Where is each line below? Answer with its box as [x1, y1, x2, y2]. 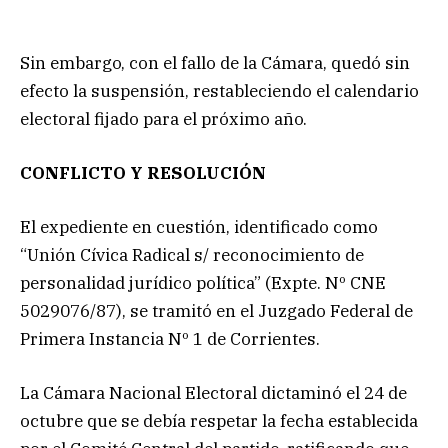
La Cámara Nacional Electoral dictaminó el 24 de [20, 382, 407, 405]
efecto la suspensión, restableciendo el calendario [20, 79, 419, 102]
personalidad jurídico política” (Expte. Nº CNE [20, 272, 386, 295]
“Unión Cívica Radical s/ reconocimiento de [20, 244, 364, 267]
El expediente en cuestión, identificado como [20, 216, 378, 239]
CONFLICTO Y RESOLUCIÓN [20, 161, 266, 184]
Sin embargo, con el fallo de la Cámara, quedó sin [20, 51, 410, 74]
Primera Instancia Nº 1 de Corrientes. [20, 328, 320, 351]
